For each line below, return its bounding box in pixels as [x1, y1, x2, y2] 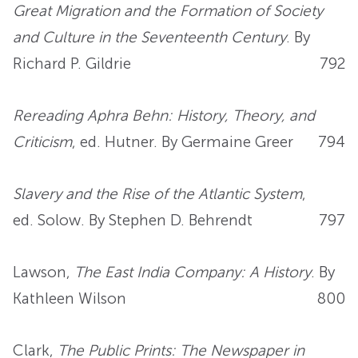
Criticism [13, 132, 72, 151]
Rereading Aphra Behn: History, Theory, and [13, 105, 315, 125]
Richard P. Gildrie [13, 54, 131, 73]
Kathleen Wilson [13, 288, 126, 308]
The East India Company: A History [74, 262, 311, 281]
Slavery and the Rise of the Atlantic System [13, 184, 302, 203]
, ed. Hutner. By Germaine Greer [72, 132, 293, 151]
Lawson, [13, 262, 74, 281]
